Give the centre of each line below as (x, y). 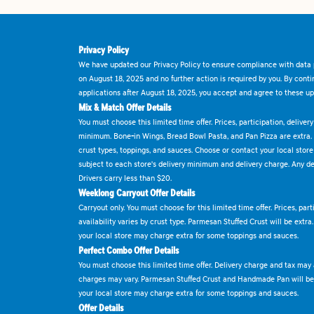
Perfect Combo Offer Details (129, 250)
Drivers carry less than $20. (125, 178)
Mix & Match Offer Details (125, 107)
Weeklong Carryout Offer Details (137, 193)
